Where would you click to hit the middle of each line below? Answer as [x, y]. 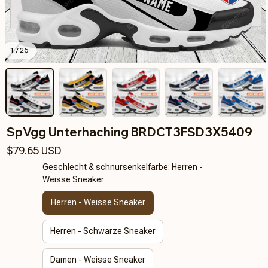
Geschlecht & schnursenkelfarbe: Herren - [122, 167]
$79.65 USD [34, 150]
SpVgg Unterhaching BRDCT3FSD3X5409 [130, 132]
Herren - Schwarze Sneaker [103, 231]
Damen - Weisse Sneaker [98, 260]
